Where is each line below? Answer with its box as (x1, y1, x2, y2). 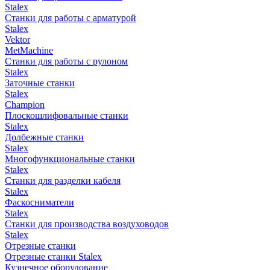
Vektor (5, 34, 30, 45)
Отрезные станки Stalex (5, 251, 102, 262)
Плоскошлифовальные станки (5, 110, 128, 121)
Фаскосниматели (5, 197, 74, 207)
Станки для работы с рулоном (5, 56, 128, 66)
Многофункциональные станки (5, 154, 135, 164)
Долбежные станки (5, 132, 84, 142)
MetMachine (5, 45, 53, 55)
